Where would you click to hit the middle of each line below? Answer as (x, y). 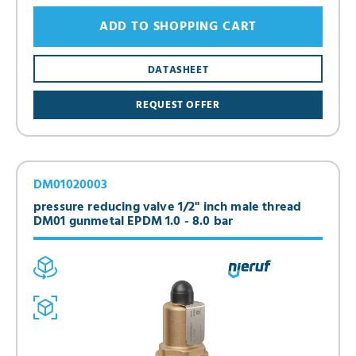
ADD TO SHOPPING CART (178, 27)
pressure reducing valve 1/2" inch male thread (168, 207)
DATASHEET (178, 70)
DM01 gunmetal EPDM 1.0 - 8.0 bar (133, 221)
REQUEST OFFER (178, 105)
